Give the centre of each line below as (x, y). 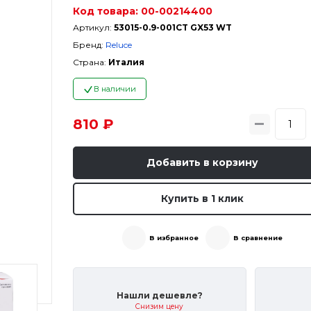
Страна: (89, 62)
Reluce (118, 45)
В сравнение (258, 237)
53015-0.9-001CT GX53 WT (173, 27)
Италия (126, 62)
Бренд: (88, 45)
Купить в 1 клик (202, 199)
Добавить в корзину (202, 162)
